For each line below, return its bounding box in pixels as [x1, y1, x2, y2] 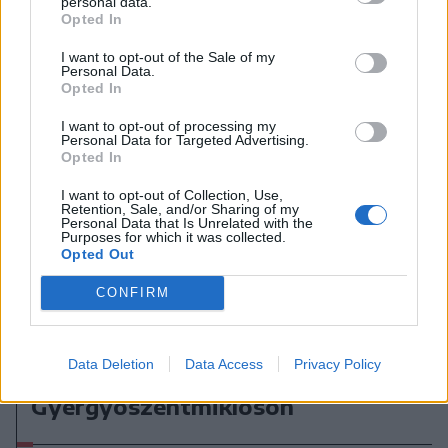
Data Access [184, 355, 263, 372]
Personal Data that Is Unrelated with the [61, 214, 313, 231]
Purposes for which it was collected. [61, 228, 286, 245]
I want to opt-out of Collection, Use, [61, 186, 283, 203]
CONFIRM [95, 285, 170, 300]
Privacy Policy [293, 355, 381, 372]
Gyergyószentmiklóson [31, 391, 295, 420]
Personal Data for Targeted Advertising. [61, 131, 309, 148]
